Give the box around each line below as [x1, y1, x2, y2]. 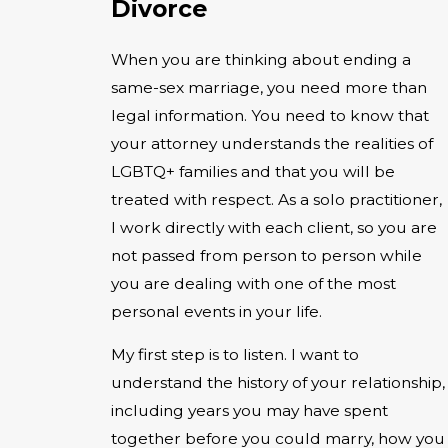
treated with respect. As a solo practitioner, [111, 189, 442, 209]
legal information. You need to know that [111, 105, 429, 125]
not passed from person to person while [111, 245, 422, 265]
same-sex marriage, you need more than [111, 77, 427, 97]
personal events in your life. [111, 301, 322, 321]
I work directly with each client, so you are [111, 217, 437, 237]
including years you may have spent [111, 401, 388, 421]
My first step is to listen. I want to [111, 345, 359, 365]
